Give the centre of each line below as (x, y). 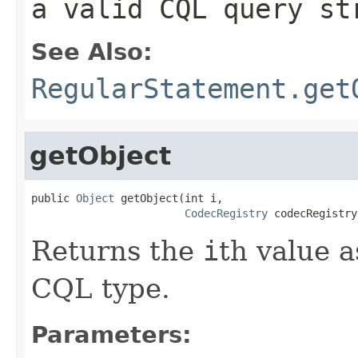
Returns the (117, 251)
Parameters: (111, 334)
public (54, 198)
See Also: (92, 52)
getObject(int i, (169, 198)
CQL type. (101, 288)
